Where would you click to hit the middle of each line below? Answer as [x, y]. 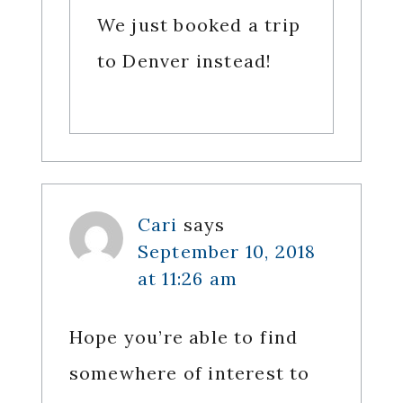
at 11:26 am [187, 279]
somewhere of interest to [189, 373]
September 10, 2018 [227, 252]
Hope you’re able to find [184, 337]
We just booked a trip [198, 25]
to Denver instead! [184, 61]
